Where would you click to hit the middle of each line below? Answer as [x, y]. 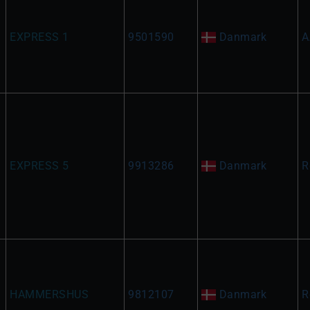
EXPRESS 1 [39, 37]
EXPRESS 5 [39, 166]
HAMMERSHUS [49, 294]
